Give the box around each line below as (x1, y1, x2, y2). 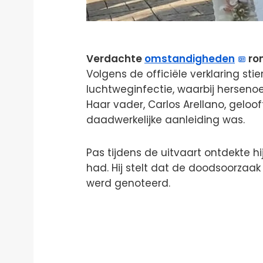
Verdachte (86, 51, 144, 66)
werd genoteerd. (86, 176, 170, 190)
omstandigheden (144, 51, 235, 66)
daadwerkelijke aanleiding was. (86, 112, 245, 127)
